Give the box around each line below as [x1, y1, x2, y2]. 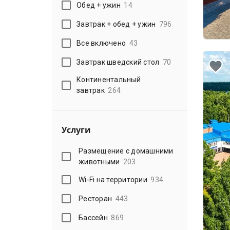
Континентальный [76, 75, 141, 84]
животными [79, 158, 120, 166]
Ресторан [79, 194, 112, 203]
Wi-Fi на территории [79, 175, 147, 184]
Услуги [62, 124, 91, 136]
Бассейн [79, 213, 108, 222]
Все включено [76, 39, 126, 47]
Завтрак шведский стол [76, 57, 160, 66]
